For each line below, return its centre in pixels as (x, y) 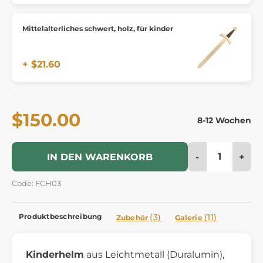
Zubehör (133, 217)
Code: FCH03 (36, 183)
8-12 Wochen (224, 120)
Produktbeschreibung (60, 216)
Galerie (190, 217)
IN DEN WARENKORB (100, 157)
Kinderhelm (55, 254)
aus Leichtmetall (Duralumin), (154, 254)
